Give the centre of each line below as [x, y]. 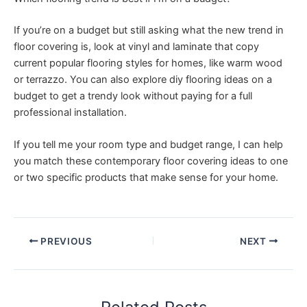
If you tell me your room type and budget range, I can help [148, 145]
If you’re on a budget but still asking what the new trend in [149, 30]
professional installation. [70, 113]
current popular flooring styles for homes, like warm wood [148, 63]
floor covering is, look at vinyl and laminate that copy [136, 47]
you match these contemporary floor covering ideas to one [151, 161]
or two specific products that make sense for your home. [146, 178]
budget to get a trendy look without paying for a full [133, 96]
